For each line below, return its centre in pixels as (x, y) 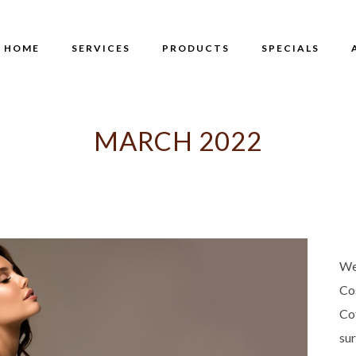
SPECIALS (290, 48)
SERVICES (101, 48)
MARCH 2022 (178, 141)
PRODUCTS (196, 48)
